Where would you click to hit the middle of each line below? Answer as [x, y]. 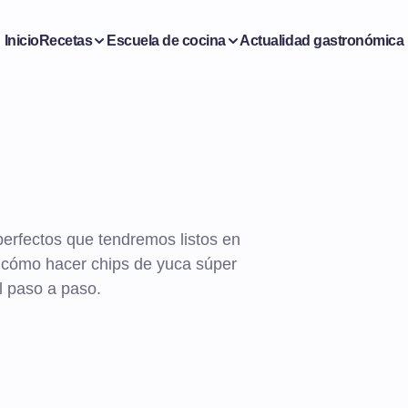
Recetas [66, 40]
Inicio [21, 40]
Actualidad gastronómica [322, 40]
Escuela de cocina [166, 40]
